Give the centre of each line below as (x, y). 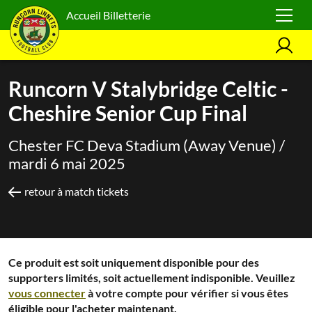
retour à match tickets (77, 191)
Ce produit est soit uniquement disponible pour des (134, 262)
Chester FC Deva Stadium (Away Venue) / (147, 145)
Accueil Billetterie (108, 15)
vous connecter (47, 293)
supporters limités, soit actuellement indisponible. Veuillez (152, 278)
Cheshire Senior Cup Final (128, 113)
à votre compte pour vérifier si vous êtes (187, 293)
